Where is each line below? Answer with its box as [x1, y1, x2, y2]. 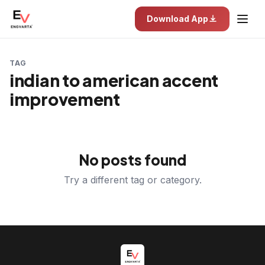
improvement [9, 89, 120, 109]
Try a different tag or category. [63, 174, 202, 186]
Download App [147, 14, 208, 24]
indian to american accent [9, 70, 218, 91]
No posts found [79, 151, 186, 169]
